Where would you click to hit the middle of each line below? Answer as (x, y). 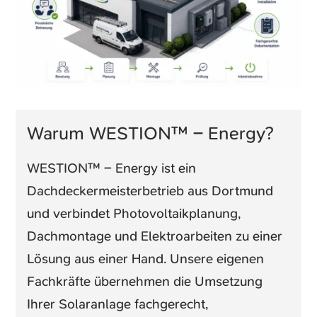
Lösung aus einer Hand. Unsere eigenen (146, 258)
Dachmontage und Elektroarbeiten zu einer (155, 236)
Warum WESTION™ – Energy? (150, 133)
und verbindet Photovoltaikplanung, (134, 213)
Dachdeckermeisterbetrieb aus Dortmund (150, 190)
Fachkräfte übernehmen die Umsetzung (145, 281)
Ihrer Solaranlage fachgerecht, (118, 304)
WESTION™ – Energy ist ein (112, 168)
